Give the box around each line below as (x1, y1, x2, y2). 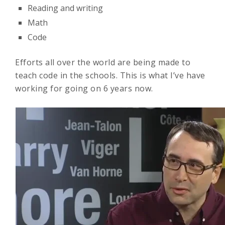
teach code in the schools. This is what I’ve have (15, 70, 205, 81)
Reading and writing (28, 3, 103, 14)
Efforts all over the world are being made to (15, 57, 190, 68)
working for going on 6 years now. (15, 83, 153, 94)
